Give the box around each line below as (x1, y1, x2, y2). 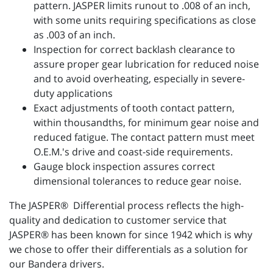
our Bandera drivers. (9, 257, 104, 271)
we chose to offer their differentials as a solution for (9, 243, 248, 257)
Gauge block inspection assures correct (34, 160, 215, 174)
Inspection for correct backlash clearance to (34, 43, 235, 57)
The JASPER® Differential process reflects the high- (9, 199, 244, 213)
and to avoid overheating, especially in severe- (34, 72, 245, 86)
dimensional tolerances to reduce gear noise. (34, 174, 241, 188)
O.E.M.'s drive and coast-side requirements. (34, 145, 233, 159)
